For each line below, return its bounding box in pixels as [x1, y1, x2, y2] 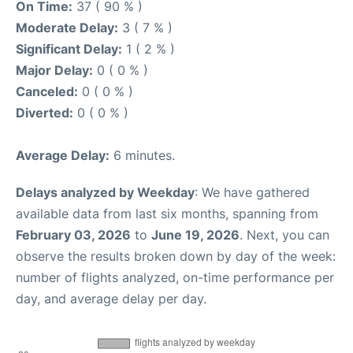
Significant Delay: [16, 40, 122, 57]
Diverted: [16, 104, 73, 121]
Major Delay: [16, 61, 93, 78]
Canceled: [16, 83, 78, 99]
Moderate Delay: [16, 19, 118, 35]
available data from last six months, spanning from [16, 205, 318, 221]
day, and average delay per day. [16, 290, 206, 307]
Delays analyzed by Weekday [16, 184, 195, 200]
